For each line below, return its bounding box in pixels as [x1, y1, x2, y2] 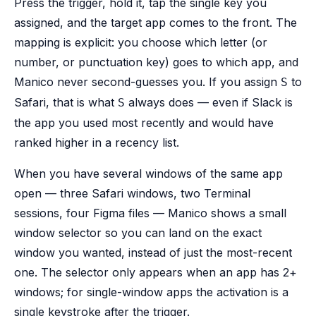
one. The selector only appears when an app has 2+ [14, 265, 297, 279]
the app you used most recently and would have [14, 116, 274, 130]
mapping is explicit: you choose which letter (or [14, 35, 267, 49]
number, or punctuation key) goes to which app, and [14, 55, 298, 69]
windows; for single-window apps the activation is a [14, 285, 288, 299]
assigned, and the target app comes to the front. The [14, 16, 297, 30]
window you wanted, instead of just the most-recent [14, 245, 292, 260]
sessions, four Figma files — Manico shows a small [14, 206, 286, 220]
